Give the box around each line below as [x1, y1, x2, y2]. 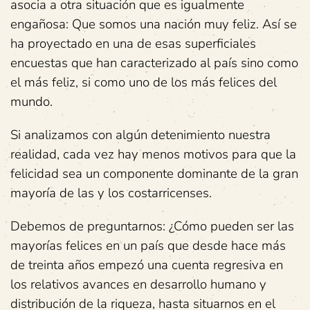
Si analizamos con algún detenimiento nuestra [10, 126, 271, 144]
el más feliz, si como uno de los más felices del [10, 73, 277, 91]
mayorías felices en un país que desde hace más [10, 237, 286, 255]
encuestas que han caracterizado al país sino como [10, 54, 298, 72]
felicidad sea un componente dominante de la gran [10, 165, 298, 183]
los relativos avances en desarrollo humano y [10, 275, 266, 293]
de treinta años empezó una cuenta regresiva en [10, 256, 283, 274]
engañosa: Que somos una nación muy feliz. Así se [10, 15, 297, 33]
